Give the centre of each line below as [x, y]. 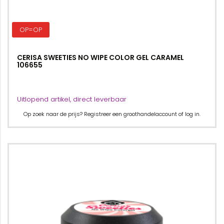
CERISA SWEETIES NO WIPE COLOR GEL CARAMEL [100, 57]
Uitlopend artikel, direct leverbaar [72, 99]
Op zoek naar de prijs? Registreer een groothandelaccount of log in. [112, 114]
